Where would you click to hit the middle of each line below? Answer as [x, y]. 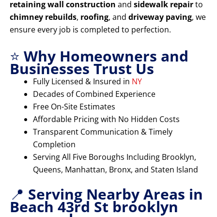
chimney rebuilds [43, 17]
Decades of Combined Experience [94, 94]
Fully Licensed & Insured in [82, 82]
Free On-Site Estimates [74, 107]
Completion [54, 145]
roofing [94, 17]
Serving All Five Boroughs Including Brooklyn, [115, 157]
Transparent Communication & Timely [103, 132]
